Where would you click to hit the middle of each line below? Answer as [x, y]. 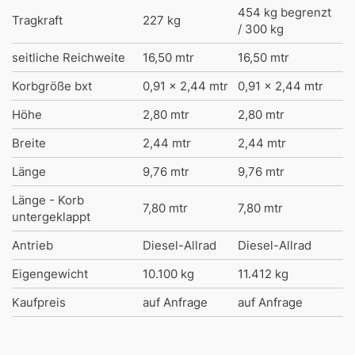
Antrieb [32, 245]
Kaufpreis [39, 302]
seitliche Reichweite [69, 57]
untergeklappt [51, 217]
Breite [29, 143]
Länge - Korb [48, 200]
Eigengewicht [50, 274]
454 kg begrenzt [284, 12]
